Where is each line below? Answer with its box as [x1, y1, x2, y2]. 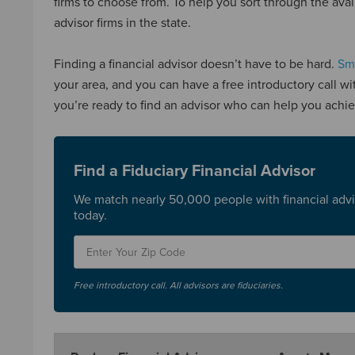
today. [74, 208, 107, 223]
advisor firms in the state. [54, 15, 191, 31]
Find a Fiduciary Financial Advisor [74, 162, 315, 181]
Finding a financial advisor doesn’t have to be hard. [54, 56, 338, 72]
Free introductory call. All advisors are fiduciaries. [74, 280, 283, 291]
